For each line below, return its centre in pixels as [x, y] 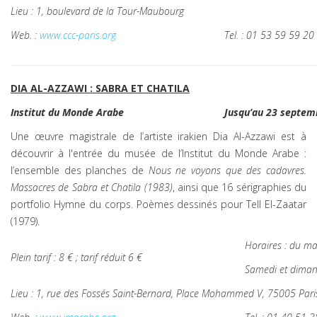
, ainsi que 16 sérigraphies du [239, 187]
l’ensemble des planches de [80, 170]
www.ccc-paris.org [78, 35]
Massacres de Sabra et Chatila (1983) [92, 187]
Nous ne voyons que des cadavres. [227, 170]
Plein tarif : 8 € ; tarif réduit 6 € [81, 257]
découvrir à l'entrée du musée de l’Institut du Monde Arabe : [158, 153]
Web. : [25, 35]
